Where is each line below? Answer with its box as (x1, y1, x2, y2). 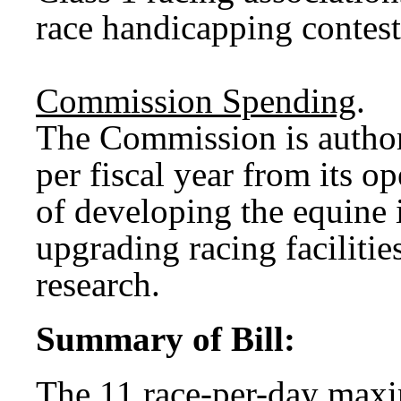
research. (36, 264, 160, 303)
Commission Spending (36, 81, 356, 120)
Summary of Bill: (36, 319, 295, 358)
